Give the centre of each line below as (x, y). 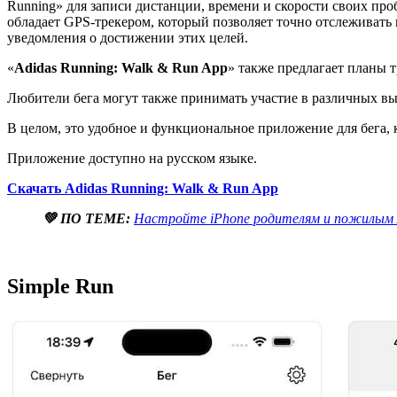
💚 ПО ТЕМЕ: (88, 218)
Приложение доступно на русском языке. (132, 158)
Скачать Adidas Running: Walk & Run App (143, 188)
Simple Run (60, 286)
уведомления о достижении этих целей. (128, 37)
